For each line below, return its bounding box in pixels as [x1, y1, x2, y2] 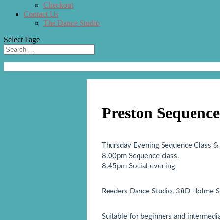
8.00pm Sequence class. [102, 152, 179, 160]
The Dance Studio [43, 19, 100, 27]
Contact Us [24, 10, 58, 18]
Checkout [43, 1, 73, 9]
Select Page [4, 35, 40, 44]
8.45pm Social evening [102, 162, 175, 170]
